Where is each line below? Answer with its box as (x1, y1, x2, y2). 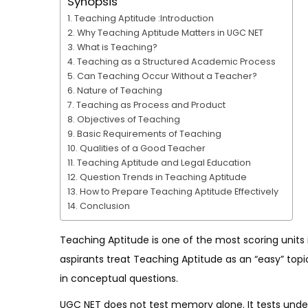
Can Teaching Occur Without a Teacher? (76, 69, 257, 82)
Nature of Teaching (76, 84, 162, 96)
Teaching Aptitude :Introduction (74, 12, 214, 24)
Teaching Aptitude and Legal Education (76, 156, 251, 168)
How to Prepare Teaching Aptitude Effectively (79, 185, 278, 197)
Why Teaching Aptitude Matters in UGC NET (76, 26, 263, 38)
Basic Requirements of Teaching (76, 127, 221, 140)
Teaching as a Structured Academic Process (76, 55, 276, 67)
